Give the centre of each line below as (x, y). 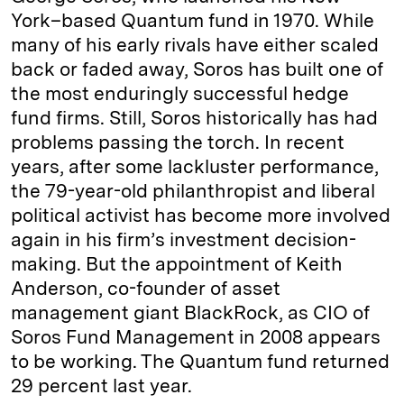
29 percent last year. (101, 386)
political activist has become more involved (201, 216)
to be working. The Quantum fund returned (200, 362)
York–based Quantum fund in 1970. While (193, 21)
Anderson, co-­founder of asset (146, 289)
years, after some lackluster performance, (195, 167)
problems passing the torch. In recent (178, 142)
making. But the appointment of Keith (177, 264)
